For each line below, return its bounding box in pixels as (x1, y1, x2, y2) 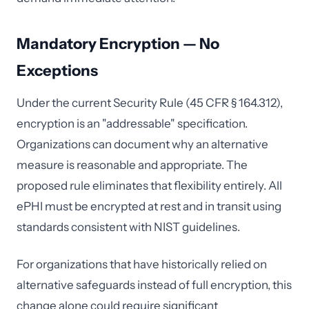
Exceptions (17, 61, 98, 80)
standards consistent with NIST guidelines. (17, 220, 240, 234)
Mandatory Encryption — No (17, 34, 219, 53)
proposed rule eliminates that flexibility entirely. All (17, 179, 282, 192)
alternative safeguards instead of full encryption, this (17, 278, 292, 292)
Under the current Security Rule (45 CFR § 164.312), (17, 96, 283, 110)
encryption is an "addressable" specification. (17, 117, 248, 130)
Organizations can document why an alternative (17, 137, 268, 151)
